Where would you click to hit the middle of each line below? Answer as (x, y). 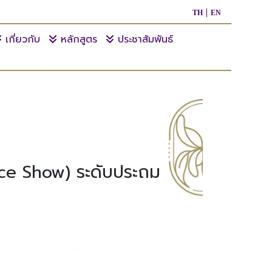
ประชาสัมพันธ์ (143, 39)
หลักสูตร (77, 39)
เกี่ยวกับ (21, 39)
